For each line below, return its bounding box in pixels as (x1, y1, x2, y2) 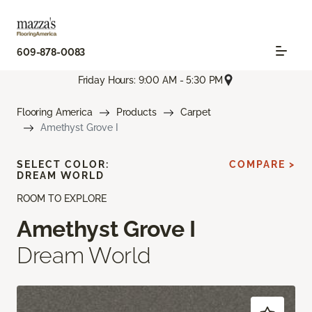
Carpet (180, 107, 211, 118)
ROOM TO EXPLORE (17, 193, 107, 205)
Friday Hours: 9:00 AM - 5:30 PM (77, 74, 224, 86)
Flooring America (17, 107, 93, 118)
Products (116, 107, 157, 118)
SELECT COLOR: (17, 159, 109, 171)
